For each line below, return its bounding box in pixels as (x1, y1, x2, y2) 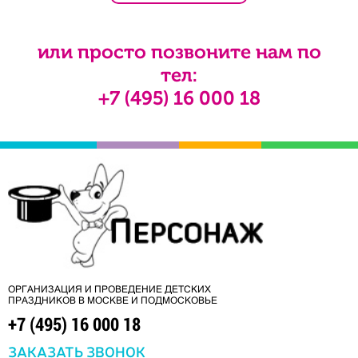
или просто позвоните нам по (37, 39, 321, 63)
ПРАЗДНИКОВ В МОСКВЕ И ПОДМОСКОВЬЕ (8, 294, 217, 306)
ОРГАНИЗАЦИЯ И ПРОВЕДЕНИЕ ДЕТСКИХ (8, 283, 211, 295)
